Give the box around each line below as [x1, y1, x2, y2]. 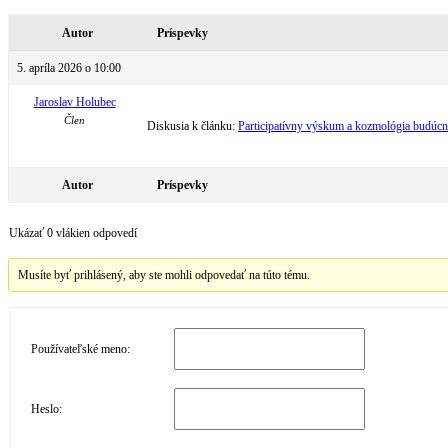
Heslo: [31, 402, 62, 417]
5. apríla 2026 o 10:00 [17, 60, 121, 75]
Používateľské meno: [31, 342, 130, 357]
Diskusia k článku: [147, 118, 238, 133]
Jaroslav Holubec [33, 94, 116, 109]
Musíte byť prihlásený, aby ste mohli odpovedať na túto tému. [18, 267, 311, 282]
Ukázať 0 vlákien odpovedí [9, 225, 137, 240]
